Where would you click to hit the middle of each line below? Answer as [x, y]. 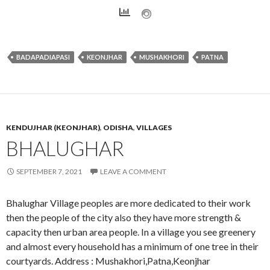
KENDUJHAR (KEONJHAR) [53, 127]
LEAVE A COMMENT [133, 171]
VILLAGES [154, 127]
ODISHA [118, 127]
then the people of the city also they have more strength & [124, 217]
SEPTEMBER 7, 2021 [49, 171]
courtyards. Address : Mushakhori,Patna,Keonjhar [108, 260]
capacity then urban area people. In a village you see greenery [131, 231]
